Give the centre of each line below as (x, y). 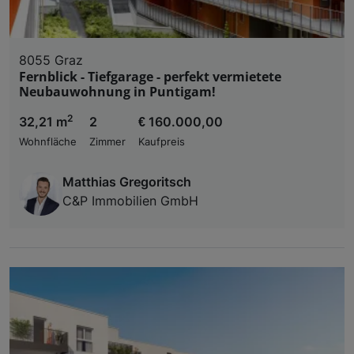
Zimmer (107, 142)
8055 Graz (51, 60)
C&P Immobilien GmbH (130, 201)
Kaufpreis (162, 142)
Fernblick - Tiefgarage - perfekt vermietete (150, 77)
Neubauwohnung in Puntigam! (117, 92)
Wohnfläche (48, 142)
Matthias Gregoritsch (127, 182)
